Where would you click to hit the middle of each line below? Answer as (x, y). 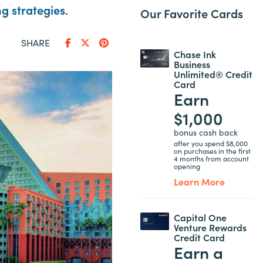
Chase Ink (195, 54)
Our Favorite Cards (192, 13)
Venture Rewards (210, 227)
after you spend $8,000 (210, 143)
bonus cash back (205, 132)
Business (192, 64)
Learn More (199, 181)
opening (187, 166)
